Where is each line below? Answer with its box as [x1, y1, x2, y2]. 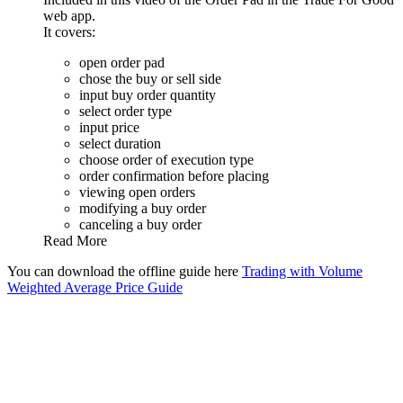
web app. [43, 7, 95, 23]
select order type [79, 103, 172, 119]
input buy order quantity [79, 86, 216, 103]
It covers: [43, 23, 95, 40]
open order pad [79, 54, 165, 70]
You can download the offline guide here [7, 263, 242, 279]
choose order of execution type [79, 151, 254, 167]
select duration [79, 135, 161, 151]
